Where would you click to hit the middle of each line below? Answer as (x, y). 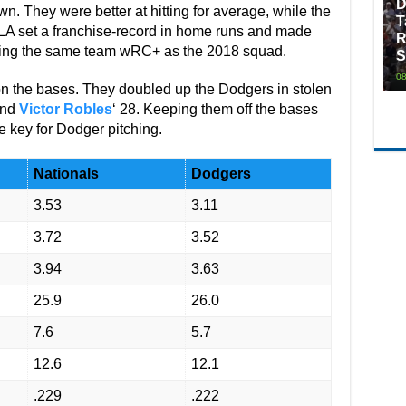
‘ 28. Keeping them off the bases (215, 109)
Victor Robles (65, 109)
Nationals (66, 174)
